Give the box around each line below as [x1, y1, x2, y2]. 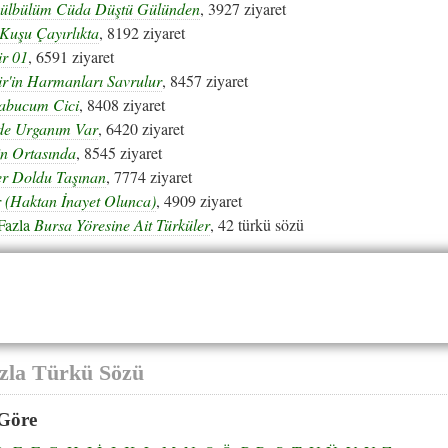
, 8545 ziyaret [76, 141, 162, 163]
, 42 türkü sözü [210, 213, 304, 235]
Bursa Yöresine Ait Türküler [34, 213, 210, 235]
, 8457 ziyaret [162, 69, 248, 91]
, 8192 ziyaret [99, 21, 185, 43]
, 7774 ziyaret [106, 165, 192, 187]
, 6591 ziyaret [28, 45, 114, 67]
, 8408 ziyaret [79, 93, 165, 115]
